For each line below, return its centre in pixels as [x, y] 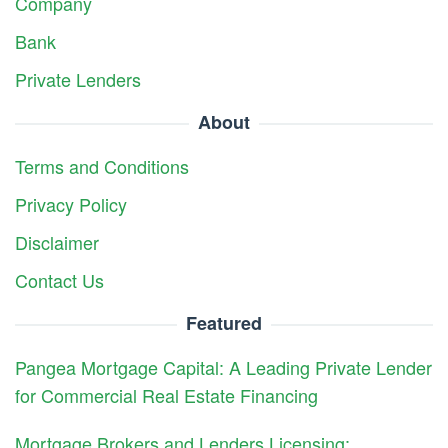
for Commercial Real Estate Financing [166, 395]
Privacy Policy [71, 204]
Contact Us [59, 280]
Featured [224, 323]
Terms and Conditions [102, 166]
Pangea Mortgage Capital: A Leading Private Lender [223, 367]
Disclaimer [57, 242]
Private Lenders [78, 79]
